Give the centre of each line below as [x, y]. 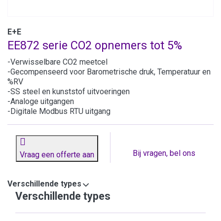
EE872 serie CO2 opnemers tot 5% [95, 46]
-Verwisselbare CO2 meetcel [57, 62]
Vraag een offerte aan [57, 155]
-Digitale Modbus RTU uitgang [59, 111]
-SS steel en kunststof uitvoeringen [69, 92]
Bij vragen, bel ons [164, 153]
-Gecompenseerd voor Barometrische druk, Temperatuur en [109, 72]
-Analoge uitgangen [41, 102]
